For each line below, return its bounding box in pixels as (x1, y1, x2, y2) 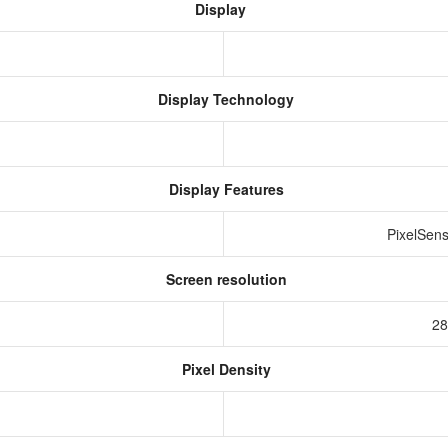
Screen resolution (161, 269, 287, 289)
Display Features (164, 179, 284, 199)
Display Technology (154, 89, 294, 109)
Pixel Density (177, 359, 271, 379)
